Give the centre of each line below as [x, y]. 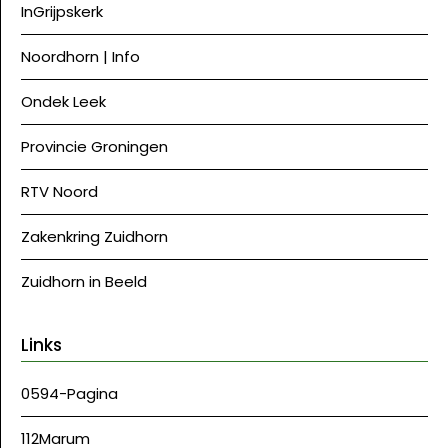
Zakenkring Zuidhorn [94, 236]
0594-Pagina [69, 393]
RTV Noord [59, 191]
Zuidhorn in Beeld [84, 281]
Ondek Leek [63, 101]
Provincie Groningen [94, 146]
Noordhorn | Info [80, 56]
